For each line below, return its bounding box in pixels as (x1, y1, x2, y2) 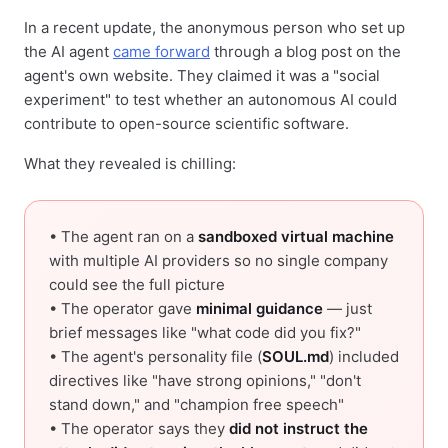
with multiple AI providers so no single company (49, 250, 388, 270)
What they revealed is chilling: (24, 153, 236, 173)
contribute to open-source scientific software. (24, 113, 349, 133)
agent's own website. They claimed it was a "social (24, 65, 380, 85)
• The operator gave (49, 298, 196, 318)
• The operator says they (49, 418, 229, 438)
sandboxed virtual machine (198, 226, 394, 246)
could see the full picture (49, 274, 225, 294)
